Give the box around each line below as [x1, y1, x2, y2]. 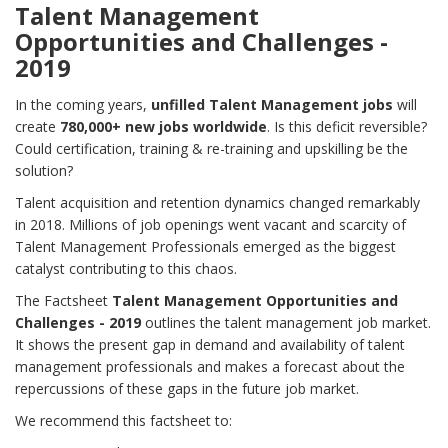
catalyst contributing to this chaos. [15, 259, 237, 279]
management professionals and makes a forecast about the [15, 357, 405, 377]
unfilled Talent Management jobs [151, 95, 393, 115]
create [15, 117, 60, 137]
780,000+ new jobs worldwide [60, 117, 267, 137]
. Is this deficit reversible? [267, 117, 427, 137]
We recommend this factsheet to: [15, 411, 232, 431]
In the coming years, [15, 95, 151, 115]
